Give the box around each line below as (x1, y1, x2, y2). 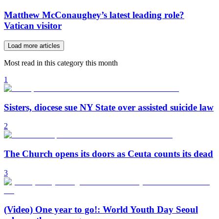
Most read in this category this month (4, 59, 118, 67)
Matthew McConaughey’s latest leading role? (4, 10, 184, 21)
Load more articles (8, 42, 60, 49)
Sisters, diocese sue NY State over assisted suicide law (4, 102, 214, 112)
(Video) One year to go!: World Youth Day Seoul (4, 204, 198, 215)
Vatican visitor (4, 21, 62, 31)
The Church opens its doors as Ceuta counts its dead (4, 149, 213, 159)
